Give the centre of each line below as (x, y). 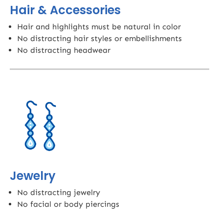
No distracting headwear (64, 50)
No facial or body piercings (68, 204)
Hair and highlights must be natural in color (99, 27)
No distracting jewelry (59, 193)
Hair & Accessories (65, 10)
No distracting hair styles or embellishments (99, 39)
